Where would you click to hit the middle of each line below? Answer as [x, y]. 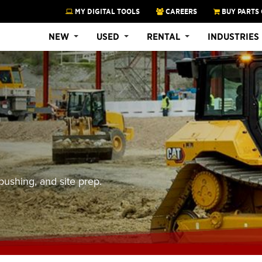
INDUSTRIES [233, 36]
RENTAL [163, 36]
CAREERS [180, 11]
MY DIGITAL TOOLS [106, 11]
